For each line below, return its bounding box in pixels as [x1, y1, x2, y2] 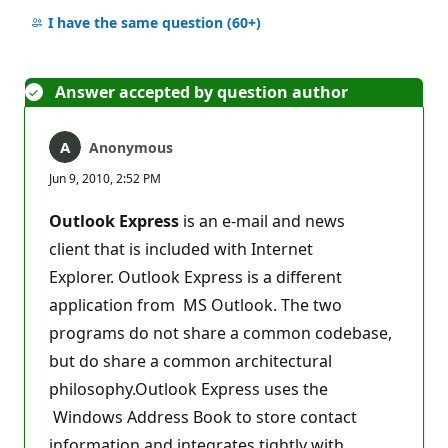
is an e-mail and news [179, 209, 345, 232]
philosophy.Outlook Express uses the [49, 377, 328, 400]
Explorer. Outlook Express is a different [49, 265, 342, 288]
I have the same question [47, 13, 227, 33]
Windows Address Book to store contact [49, 405, 357, 428]
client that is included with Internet [49, 237, 313, 260]
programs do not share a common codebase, [49, 321, 392, 344]
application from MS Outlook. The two [49, 293, 342, 316]
